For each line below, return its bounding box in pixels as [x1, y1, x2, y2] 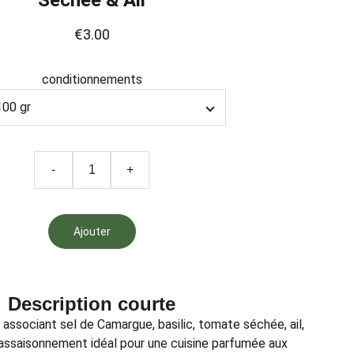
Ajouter [73, 225, 111, 238]
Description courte [8, 293, 175, 314]
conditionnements [41, 72, 142, 87]
